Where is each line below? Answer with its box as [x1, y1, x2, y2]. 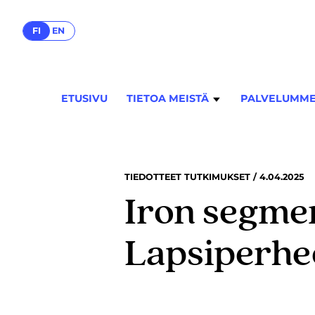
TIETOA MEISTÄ [127, 92, 209, 105]
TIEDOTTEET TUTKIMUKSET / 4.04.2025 [124, 172, 304, 182]
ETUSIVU [61, 92, 108, 105]
